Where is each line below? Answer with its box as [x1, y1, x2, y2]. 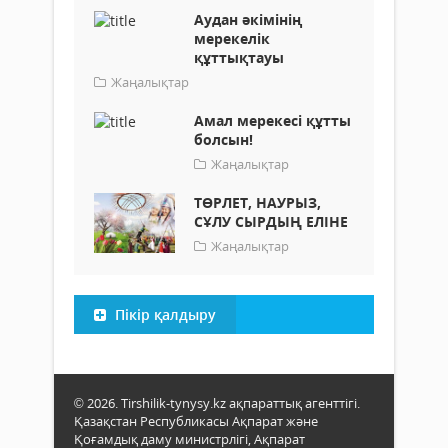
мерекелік [194, 28, 270, 48]
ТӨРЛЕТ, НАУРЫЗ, [194, 192, 321, 212]
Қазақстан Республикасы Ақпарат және [74, 411, 318, 430]
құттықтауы [194, 47, 284, 67]
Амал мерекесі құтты [194, 110, 351, 130]
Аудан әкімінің [194, 9, 302, 29]
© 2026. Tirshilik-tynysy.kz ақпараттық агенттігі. [74, 393, 360, 412]
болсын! [194, 129, 253, 149]
